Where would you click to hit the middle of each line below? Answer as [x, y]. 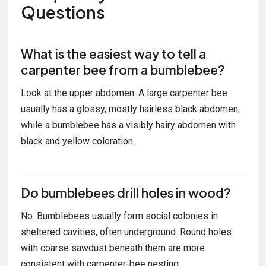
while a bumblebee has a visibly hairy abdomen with [128, 125]
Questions [63, 12]
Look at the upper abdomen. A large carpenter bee [124, 93]
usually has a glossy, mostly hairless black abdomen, [130, 109]
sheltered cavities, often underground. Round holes [126, 232]
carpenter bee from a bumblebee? [123, 69]
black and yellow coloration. [77, 141]
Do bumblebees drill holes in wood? [126, 193]
